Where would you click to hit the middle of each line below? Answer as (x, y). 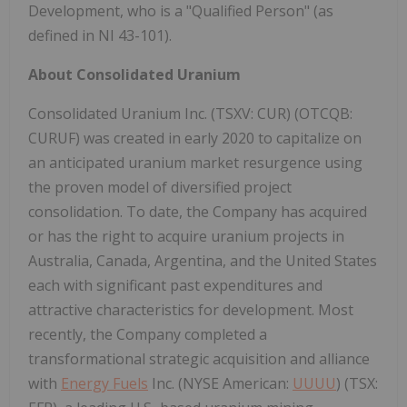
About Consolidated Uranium (134, 75)
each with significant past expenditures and (175, 286)
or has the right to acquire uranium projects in (186, 237)
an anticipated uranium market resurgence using (195, 163)
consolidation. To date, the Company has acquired (198, 212)
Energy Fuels (104, 384)
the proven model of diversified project (160, 188)
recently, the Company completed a (148, 335)
